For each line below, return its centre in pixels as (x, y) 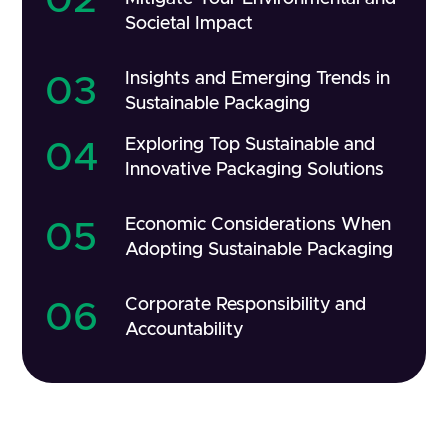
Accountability (183, 330)
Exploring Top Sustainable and (249, 145)
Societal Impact (188, 24)
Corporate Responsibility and (245, 305)
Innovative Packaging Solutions (254, 170)
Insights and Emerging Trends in (257, 79)
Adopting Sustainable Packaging (258, 250)
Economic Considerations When (257, 225)
